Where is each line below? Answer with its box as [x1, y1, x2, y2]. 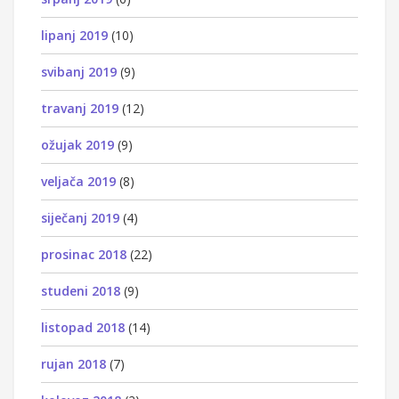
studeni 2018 [41, 281, 120, 299]
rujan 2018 [41, 354, 106, 372]
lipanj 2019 [41, 26, 108, 44]
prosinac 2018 [41, 245, 126, 263]
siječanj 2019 [41, 208, 119, 226]
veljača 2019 [41, 172, 116, 190]
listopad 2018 [41, 318, 125, 336]
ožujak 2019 [41, 135, 114, 153]
